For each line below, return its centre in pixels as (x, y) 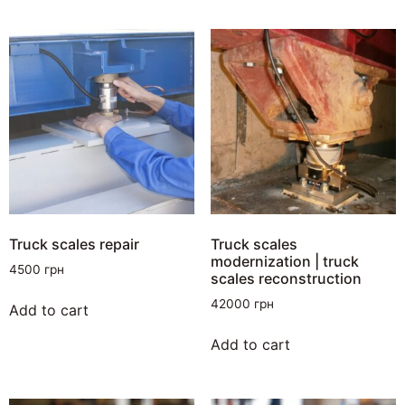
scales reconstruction (286, 278)
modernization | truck (284, 261)
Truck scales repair (74, 244)
